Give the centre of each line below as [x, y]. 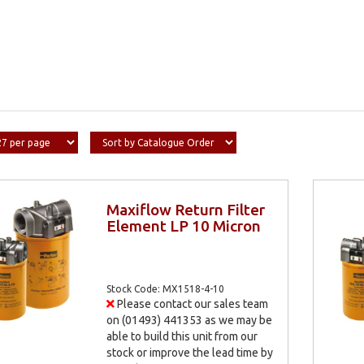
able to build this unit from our [182, 336]
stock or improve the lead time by [190, 353]
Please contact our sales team [192, 304]
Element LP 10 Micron [184, 225]
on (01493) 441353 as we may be [190, 320]
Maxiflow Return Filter [186, 209]
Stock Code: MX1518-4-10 [166, 289]
